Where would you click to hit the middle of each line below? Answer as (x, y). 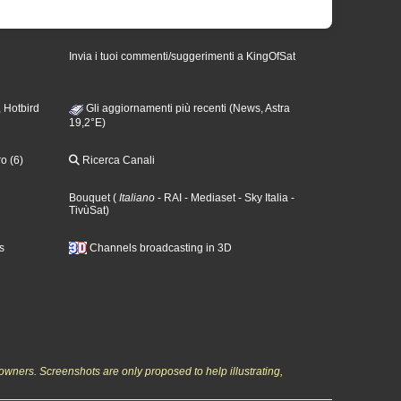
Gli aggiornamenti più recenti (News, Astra (187, 108)
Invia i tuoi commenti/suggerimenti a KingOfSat (183, 57)
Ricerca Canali (118, 160)
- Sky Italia (262, 197)
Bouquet (90, 197)
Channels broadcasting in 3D (160, 247)
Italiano (137, 197)
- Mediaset (209, 197)
